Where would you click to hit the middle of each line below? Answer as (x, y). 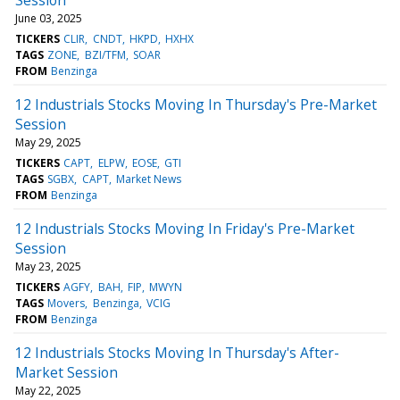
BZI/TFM (105, 54)
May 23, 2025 (48, 266)
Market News (148, 179)
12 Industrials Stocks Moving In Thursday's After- (177, 352)
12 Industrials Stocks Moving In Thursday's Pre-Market (196, 104)
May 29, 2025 (48, 142)
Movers (67, 303)
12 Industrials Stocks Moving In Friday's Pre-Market (185, 228)
